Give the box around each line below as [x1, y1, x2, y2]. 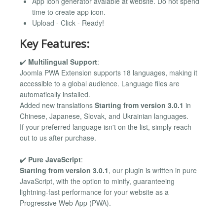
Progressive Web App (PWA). [20, 198, 111, 208]
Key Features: [20, 36, 89, 52]
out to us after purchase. [20, 132, 96, 143]
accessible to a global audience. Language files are [20, 78, 180, 88]
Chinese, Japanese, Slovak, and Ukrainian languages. [20, 110, 188, 121]
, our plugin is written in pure [109, 165, 197, 176]
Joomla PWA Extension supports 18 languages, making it [20, 67, 197, 77]
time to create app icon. [32, 7, 106, 17]
